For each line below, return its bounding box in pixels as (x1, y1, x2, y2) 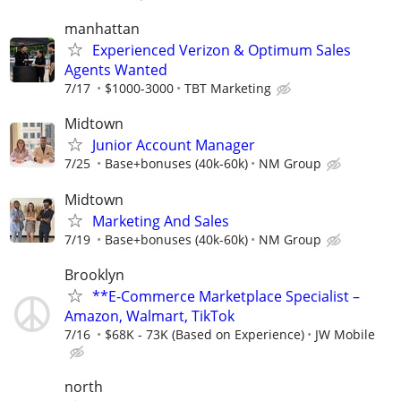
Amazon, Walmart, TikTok (64, 305, 235, 326)
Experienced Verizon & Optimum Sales (92, 40, 351, 61)
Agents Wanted (64, 60, 167, 81)
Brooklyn (64, 264, 124, 285)
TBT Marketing (184, 80, 271, 98)
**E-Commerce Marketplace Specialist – (92, 286, 360, 306)
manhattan (64, 19, 140, 39)
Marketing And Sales (92, 210, 229, 231)
